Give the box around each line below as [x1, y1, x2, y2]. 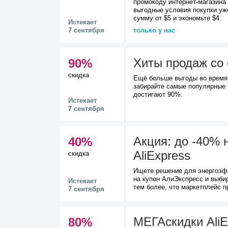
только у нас [133, 26, 175, 34]
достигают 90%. [133, 91, 183, 98]
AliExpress [133, 149, 190, 162]
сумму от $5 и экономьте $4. [133, 14, 221, 22]
